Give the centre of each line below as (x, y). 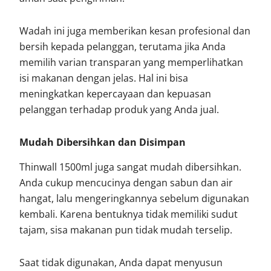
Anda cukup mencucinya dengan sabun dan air (126, 182)
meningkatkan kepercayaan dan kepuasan (116, 94)
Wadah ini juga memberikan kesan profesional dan (135, 31)
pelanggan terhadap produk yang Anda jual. (119, 110)
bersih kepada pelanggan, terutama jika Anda (123, 47)
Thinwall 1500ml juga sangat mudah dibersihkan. (131, 167)
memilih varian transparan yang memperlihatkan (132, 63)
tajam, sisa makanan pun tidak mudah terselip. (126, 230)
